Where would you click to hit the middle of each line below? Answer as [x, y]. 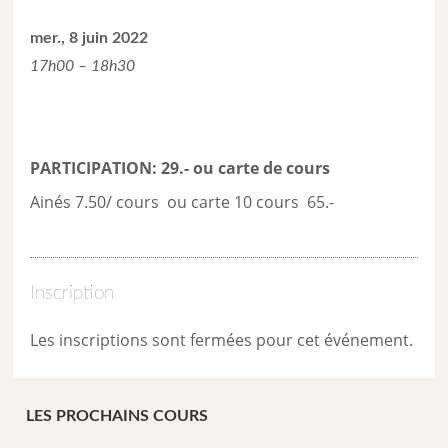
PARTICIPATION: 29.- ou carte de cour [176, 168]
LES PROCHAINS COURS [117, 415]
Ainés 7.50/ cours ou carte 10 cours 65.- [182, 202]
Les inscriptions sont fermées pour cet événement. [222, 340]
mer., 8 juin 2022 [89, 38]
